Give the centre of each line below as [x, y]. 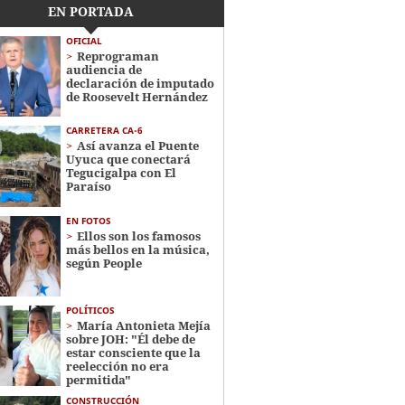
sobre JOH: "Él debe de [130, 339]
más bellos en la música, [137, 249]
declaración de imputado [140, 83]
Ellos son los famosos [138, 235]
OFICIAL [84, 41]
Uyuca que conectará [128, 160]
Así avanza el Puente [137, 146]
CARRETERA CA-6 [104, 131]
